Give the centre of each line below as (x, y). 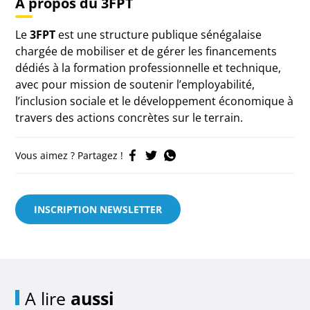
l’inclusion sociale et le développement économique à (155, 101)
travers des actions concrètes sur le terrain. (129, 118)
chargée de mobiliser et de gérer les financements (146, 51)
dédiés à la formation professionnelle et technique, (148, 68)
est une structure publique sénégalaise (159, 35)
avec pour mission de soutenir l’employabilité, (135, 84)
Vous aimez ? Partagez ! (70, 155)
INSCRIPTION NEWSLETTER (98, 209)
